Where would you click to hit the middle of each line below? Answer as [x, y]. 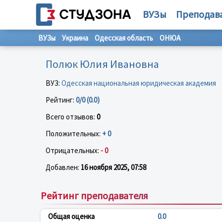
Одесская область [124, 38]
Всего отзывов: [71, 116]
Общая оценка [71, 216]
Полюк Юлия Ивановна [102, 64]
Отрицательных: [73, 150]
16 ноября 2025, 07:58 [113, 167]
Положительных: [74, 133]
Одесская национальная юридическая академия [139, 83]
